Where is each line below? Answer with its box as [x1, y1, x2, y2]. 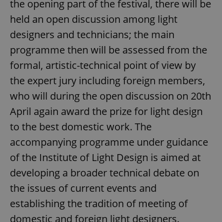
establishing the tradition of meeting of [10, 197, 188, 211]
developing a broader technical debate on [10, 166, 199, 180]
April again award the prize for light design [10, 105, 203, 118]
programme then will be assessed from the [10, 43, 207, 57]
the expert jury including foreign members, [10, 74, 205, 88]
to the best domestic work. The [10, 120, 152, 134]
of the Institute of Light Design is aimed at [10, 151, 201, 165]
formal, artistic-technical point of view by [10, 58, 196, 72]
